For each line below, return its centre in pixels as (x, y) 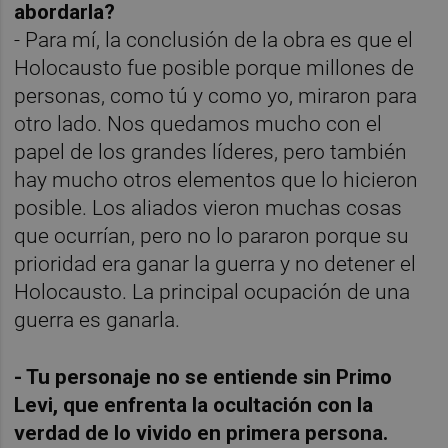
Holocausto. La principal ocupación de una (212, 291)
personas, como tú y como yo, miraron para (216, 95)
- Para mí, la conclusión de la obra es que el (214, 39)
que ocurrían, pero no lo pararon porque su (212, 235)
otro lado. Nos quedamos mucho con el (198, 123)
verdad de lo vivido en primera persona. (201, 433)
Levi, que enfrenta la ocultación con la (194, 405)
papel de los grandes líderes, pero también (211, 151)
